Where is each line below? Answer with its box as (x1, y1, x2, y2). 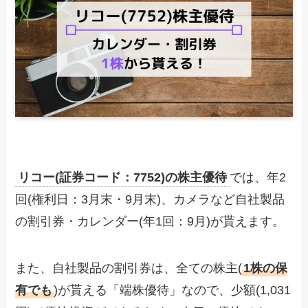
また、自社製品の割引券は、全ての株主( (15, 261, 243, 275)
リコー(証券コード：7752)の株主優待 (18, 170, 228, 185)
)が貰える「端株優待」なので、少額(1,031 (54, 283, 291, 297)
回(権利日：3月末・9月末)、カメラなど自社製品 (15, 192, 285, 207)
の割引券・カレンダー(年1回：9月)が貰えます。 (15, 214, 285, 229)
